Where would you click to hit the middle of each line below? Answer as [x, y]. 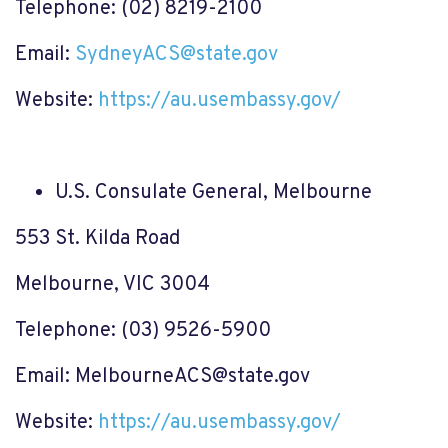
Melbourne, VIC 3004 [112, 285]
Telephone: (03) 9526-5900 [143, 331]
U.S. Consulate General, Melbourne [213, 193]
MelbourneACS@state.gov [192, 377]
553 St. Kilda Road [97, 239]
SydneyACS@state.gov [176, 55]
